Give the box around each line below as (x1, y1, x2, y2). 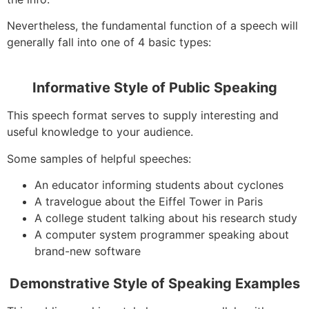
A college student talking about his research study (34, 211, 297, 226)
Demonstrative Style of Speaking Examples (9, 275, 300, 292)
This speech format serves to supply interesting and (7, 108, 279, 123)
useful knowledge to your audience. (7, 125, 193, 139)
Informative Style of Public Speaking (32, 79, 277, 97)
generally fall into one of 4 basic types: (7, 35, 211, 50)
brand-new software (34, 244, 141, 259)
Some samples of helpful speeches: (7, 151, 191, 166)
